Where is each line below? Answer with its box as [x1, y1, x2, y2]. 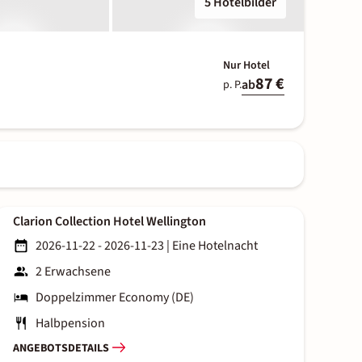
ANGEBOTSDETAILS [13, 339, 109, 356]
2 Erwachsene [36, 263, 111, 281]
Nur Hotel [222, 57, 270, 74]
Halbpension [36, 314, 105, 333]
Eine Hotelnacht [172, 237, 258, 255]
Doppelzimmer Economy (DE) [36, 288, 194, 307]
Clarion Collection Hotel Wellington [13, 213, 206, 231]
